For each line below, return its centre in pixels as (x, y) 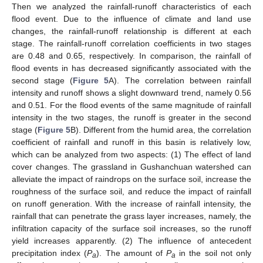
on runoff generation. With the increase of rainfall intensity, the (131, 204)
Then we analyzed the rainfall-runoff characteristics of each (131, 7)
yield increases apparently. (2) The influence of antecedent (131, 241)
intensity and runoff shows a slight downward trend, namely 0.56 (131, 93)
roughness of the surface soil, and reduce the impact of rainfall (131, 192)
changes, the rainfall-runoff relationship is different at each (131, 31)
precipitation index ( (50, 253)
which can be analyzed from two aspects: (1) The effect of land (131, 155)
